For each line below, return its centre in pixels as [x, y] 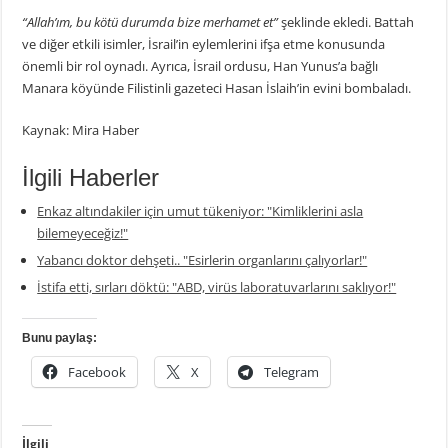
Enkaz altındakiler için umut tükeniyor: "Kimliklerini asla [200, 210]
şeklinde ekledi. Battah [346, 21]
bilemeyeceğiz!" [83, 232]
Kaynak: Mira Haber [82, 129]
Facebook [97, 371]
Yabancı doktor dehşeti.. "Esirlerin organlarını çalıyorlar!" [202, 259]
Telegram [292, 371]
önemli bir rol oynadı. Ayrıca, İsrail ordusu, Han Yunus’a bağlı [200, 65]
